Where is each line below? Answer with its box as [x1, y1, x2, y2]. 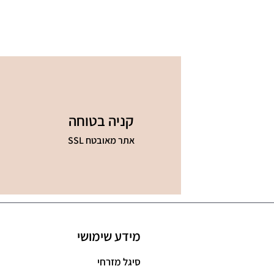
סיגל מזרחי [97, 254, 141, 268]
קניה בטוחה [68, 110, 134, 130]
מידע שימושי [77, 227, 141, 245]
